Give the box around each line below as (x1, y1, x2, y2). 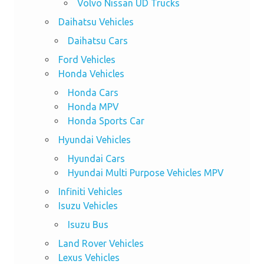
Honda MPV (67, 101, 119, 113)
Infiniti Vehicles (58, 186, 123, 197)
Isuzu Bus (67, 219, 108, 230)
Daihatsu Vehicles (58, 16, 134, 28)
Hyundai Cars (67, 153, 125, 164)
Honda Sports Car (67, 115, 144, 127)
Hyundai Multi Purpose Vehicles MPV (67, 167, 224, 179)
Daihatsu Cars (67, 35, 128, 47)
